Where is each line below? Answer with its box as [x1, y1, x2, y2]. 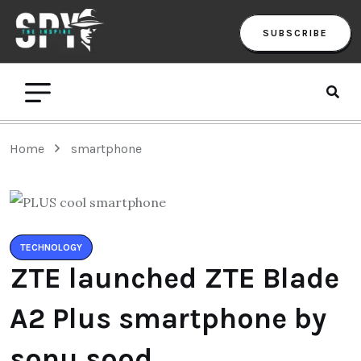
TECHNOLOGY [20, 241, 82, 253]
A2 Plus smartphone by [10, 301, 326, 335]
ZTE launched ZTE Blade [10, 260, 339, 295]
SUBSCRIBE [263, 27, 328, 39]
